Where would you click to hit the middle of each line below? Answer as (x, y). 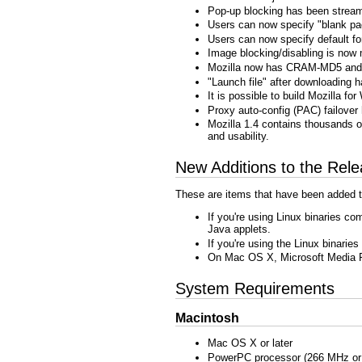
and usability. (238, 137)
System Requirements (255, 288)
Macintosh (207, 318)
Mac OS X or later (250, 343)
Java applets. (239, 229)
